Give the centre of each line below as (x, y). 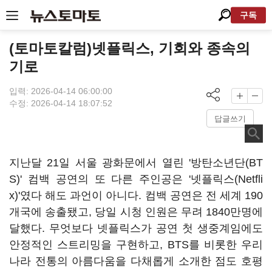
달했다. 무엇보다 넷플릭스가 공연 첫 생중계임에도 (136, 228)
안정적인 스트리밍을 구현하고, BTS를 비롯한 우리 (136, 245)
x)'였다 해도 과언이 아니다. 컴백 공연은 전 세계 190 (136, 195)
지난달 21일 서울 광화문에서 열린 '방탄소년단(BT (136, 163)
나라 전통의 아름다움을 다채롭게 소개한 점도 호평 (136, 261)
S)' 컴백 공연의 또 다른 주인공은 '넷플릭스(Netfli (136, 179)
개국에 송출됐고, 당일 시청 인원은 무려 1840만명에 (136, 212)
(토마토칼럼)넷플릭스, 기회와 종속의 (130, 48)
